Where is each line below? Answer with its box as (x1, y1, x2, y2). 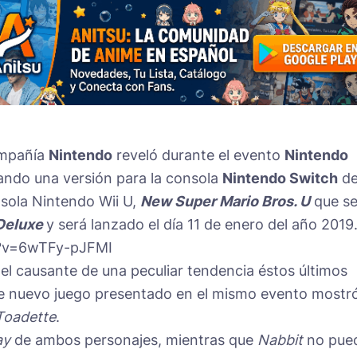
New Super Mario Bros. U (140, 192, 310, 210)
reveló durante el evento (112, 146, 284, 163)
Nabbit (257, 331, 307, 348)
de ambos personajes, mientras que (10, 331, 257, 348)
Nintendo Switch (222, 169, 338, 186)
